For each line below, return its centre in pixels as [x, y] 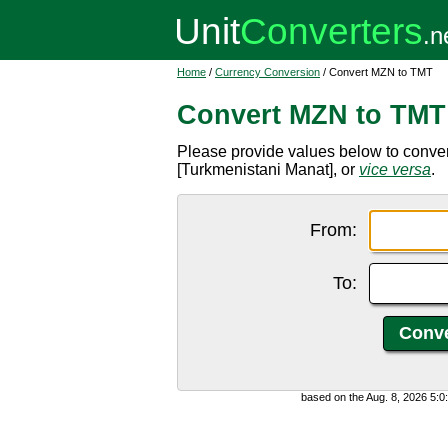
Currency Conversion [267, 72]
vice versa [395, 169]
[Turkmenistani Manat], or [268, 169]
